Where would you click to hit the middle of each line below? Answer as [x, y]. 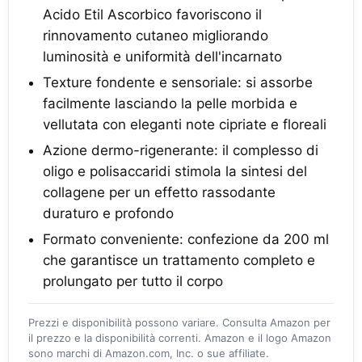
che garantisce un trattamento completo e [179, 260]
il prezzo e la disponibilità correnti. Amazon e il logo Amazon [180, 338]
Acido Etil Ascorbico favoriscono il [152, 15]
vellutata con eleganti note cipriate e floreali [185, 124]
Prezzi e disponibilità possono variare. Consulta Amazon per [179, 322]
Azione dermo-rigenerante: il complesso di [181, 150]
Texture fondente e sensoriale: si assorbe [178, 82]
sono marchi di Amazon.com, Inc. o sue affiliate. [149, 353]
